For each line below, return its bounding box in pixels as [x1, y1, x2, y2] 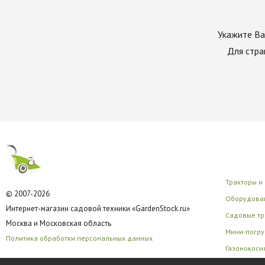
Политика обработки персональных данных [6, 234, 153, 243]
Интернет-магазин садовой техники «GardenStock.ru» [6, 203, 190, 214]
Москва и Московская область [6, 218, 111, 228]
